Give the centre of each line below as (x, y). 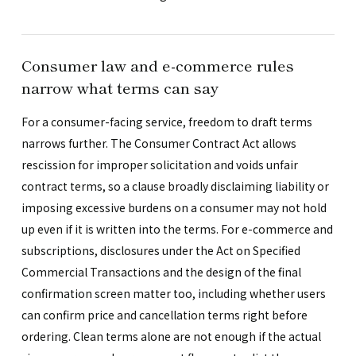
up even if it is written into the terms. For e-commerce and (177, 228)
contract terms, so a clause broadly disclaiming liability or (175, 186)
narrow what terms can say (120, 87)
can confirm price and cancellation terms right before (164, 314)
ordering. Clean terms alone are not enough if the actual (171, 336)
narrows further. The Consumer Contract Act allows (159, 143)
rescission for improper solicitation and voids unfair (159, 164)
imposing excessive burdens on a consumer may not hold (174, 207)
